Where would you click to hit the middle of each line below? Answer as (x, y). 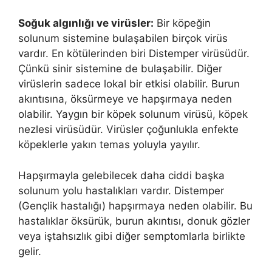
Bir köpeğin (182, 23)
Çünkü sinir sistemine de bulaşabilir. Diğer (120, 69)
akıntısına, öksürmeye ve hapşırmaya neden (125, 99)
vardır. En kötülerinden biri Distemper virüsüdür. (134, 54)
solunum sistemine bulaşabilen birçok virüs (123, 39)
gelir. (30, 251)
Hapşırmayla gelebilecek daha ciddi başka (121, 175)
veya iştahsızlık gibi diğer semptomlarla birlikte (132, 236)
